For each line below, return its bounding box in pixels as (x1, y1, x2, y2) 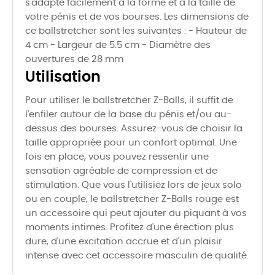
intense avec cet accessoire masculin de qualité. (25, 251, 249, 261)
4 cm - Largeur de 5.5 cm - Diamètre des (25, 41, 211, 50)
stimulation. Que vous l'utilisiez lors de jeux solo (25, 180, 242, 190)
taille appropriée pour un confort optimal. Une (25, 138, 237, 148)
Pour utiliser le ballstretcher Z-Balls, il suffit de (25, 96, 233, 106)
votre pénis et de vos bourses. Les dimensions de (25, 12, 249, 22)
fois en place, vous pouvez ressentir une (25, 152, 209, 162)
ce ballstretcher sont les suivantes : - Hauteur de (25, 26, 247, 36)
